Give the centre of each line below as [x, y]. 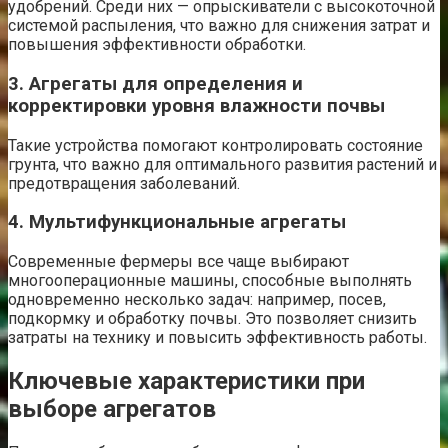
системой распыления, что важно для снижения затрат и [219, 26]
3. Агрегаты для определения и [155, 83]
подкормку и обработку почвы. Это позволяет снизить [212, 318]
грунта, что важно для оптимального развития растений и [222, 164]
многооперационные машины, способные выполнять [210, 280]
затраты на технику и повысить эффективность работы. [217, 337]
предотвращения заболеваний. [124, 183]
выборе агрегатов [112, 408]
